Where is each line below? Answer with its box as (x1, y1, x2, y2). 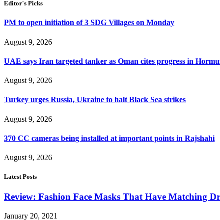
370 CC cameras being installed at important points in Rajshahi (4, 134, 215, 142)
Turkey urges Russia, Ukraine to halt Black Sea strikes (4, 95, 186, 104)
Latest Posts (4, 173, 37, 181)
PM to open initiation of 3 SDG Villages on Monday (4, 18, 174, 27)
